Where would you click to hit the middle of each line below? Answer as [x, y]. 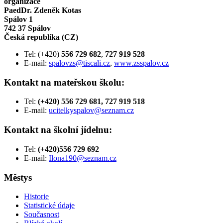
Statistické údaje [49, 206]
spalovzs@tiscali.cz [79, 63]
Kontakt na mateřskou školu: [64, 82]
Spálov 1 [18, 19]
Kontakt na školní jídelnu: [58, 130]
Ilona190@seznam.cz [83, 158]
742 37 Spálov [27, 28]
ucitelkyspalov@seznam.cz [91, 111]
